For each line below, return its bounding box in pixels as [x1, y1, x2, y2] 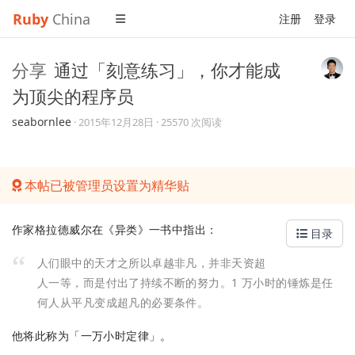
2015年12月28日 [78, 115, 154, 129]
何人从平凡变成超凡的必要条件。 [37, 294, 209, 310]
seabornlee [12, 114, 71, 129]
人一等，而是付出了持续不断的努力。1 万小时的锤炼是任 [37, 274, 334, 290]
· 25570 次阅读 [156, 115, 222, 129]
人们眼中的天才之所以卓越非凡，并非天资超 [37, 254, 266, 270]
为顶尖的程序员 [12, 84, 134, 108]
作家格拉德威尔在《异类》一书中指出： [12, 222, 218, 237]
